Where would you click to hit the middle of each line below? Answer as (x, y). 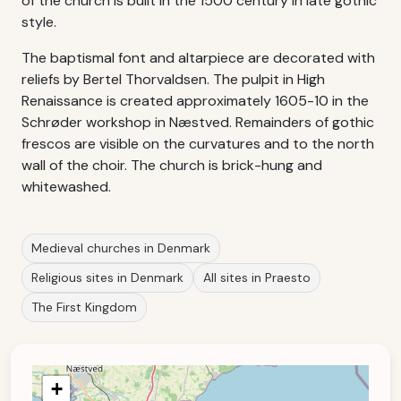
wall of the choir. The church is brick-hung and (172, 165)
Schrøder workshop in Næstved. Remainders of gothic (198, 122)
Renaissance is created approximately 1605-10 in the (195, 101)
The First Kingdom (84, 307)
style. (39, 22)
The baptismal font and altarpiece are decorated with (198, 58)
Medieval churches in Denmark (121, 248)
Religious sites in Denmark (107, 277)
